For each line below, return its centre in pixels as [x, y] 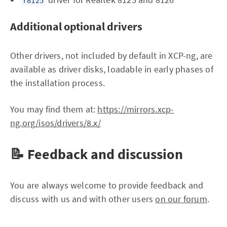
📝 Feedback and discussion [97, 154]
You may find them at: [54, 109]
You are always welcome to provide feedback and [107, 185]
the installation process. [58, 83]
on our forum [181, 199]
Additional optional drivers [76, 26]
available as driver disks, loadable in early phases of [112, 69]
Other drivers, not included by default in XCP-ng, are [111, 55]
